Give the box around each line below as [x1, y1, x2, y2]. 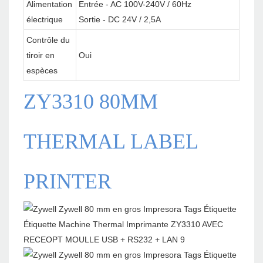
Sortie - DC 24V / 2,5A [79, 15, 161, 25]
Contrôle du [26, 35, 70, 45]
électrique [26, 15, 63, 25]
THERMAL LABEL [23, 130, 198, 154]
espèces [26, 66, 58, 76]
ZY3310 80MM [23, 90, 158, 114]
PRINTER [23, 170, 112, 194]
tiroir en [26, 50, 55, 60]
